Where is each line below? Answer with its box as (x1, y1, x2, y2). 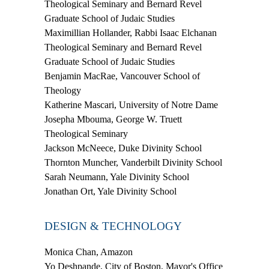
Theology (44, 85, 81, 96)
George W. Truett (113, 114, 182, 125)
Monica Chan (44, 247, 96, 258)
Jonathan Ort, (44, 186, 95, 197)
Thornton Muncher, (44, 157, 118, 168)
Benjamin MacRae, (44, 71, 118, 82)
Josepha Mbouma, (44, 114, 113, 125)
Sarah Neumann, (44, 172, 108, 183)
